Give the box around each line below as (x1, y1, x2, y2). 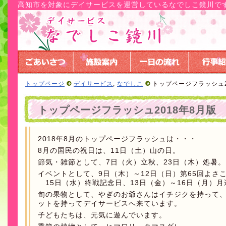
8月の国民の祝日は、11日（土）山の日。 (38, 146, 180, 154)
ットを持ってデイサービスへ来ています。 (38, 199, 182, 207)
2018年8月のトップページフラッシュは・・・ (38, 135, 197, 143)
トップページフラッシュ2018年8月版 (38, 104, 216, 116)
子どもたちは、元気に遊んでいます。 (38, 211, 166, 219)
